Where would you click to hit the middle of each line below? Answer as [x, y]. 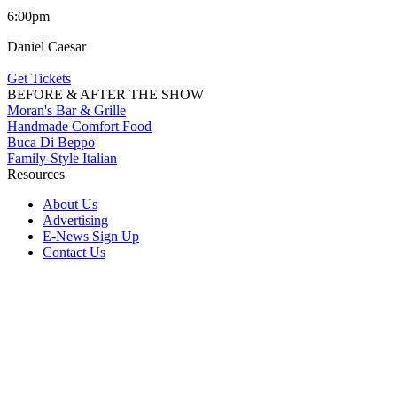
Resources [36, 174]
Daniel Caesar [47, 46]
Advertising [75, 220]
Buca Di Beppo [51, 142]
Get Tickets [39, 78]
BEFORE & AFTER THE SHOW [105, 94]
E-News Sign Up [91, 236]
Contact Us [74, 252]
